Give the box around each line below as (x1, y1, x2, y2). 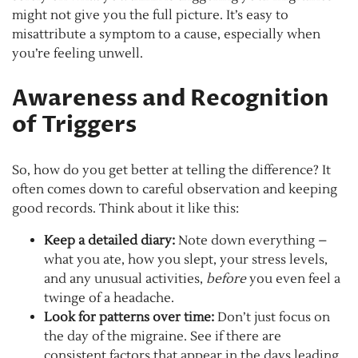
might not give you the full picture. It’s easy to (12, 6, 288, 23)
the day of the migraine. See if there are (44, 328, 281, 344)
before (206, 270, 246, 287)
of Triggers (12, 109, 137, 140)
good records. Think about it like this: (12, 200, 239, 217)
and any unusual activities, (44, 270, 206, 287)
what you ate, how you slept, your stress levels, (44, 251, 328, 268)
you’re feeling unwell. (12, 45, 143, 62)
